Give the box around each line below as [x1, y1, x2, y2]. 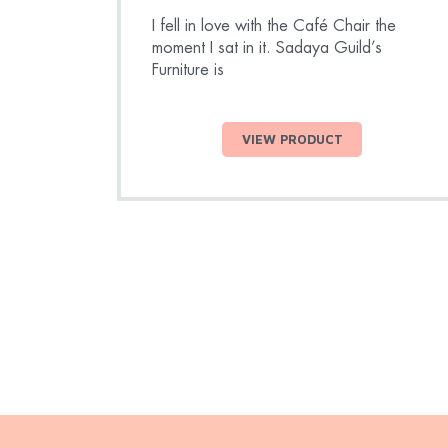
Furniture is [151, 58, 224, 80]
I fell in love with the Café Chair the [151, 14, 396, 36]
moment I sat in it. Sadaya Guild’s [151, 36, 382, 58]
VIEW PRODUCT [241, 131, 343, 147]
